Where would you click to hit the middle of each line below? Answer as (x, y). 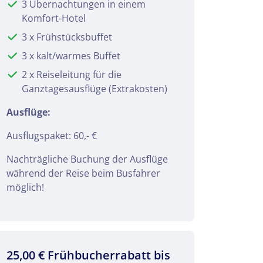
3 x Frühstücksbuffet (67, 37)
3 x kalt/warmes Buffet (71, 55)
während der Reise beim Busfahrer (83, 173)
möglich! (25, 187)
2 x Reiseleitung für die (72, 74)
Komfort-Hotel (54, 18)
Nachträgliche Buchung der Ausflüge (87, 159)
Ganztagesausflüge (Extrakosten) (95, 88)
